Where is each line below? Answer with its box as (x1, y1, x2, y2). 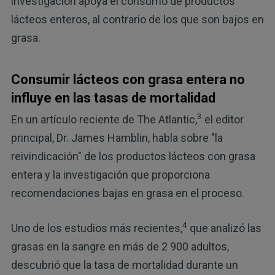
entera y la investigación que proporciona (10, 168, 210, 181)
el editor (201, 112, 244, 126)
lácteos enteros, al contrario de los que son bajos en (10, 13, 264, 26)
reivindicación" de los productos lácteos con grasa (10, 149, 255, 163)
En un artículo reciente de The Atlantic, (10, 112, 197, 126)
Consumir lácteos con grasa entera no (10, 72, 245, 88)
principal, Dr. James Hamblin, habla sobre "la (10, 131, 223, 144)
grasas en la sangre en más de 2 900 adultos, (10, 239, 229, 253)
